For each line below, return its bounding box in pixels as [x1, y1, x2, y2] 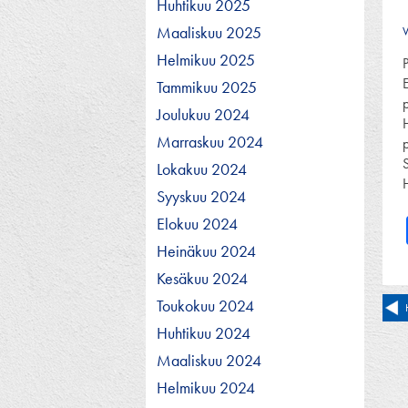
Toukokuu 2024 [157, 294, 254, 316]
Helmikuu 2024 [157, 376, 255, 398]
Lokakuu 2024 [157, 158, 247, 179]
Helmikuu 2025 [157, 48, 255, 70]
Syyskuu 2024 [157, 185, 246, 207]
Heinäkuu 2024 [157, 240, 256, 261]
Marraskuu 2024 [157, 130, 263, 152]
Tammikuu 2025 [157, 76, 257, 97]
